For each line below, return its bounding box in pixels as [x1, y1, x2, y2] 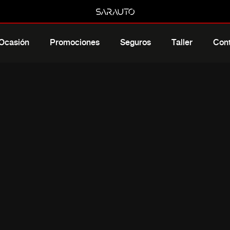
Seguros [120, 39, 151, 47]
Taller [171, 39, 193, 47]
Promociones [50, 39, 100, 47]
